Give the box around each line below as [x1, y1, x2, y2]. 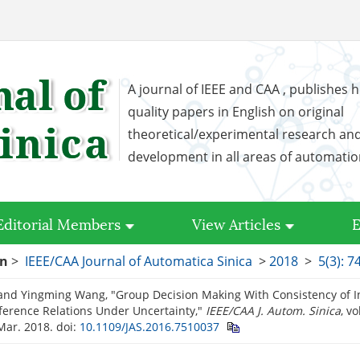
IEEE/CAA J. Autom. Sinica [206, 303, 341, 318]
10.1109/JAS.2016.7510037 [80, 319, 219, 334]
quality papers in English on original [128, 103, 344, 121]
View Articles [192, 212, 280, 234]
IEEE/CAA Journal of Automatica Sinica [25, 252, 252, 270]
